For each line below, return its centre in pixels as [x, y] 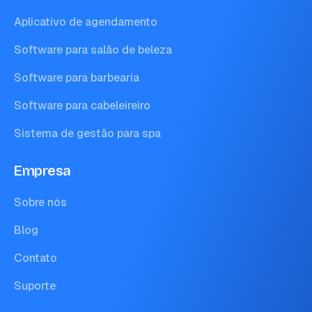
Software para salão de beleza [93, 50]
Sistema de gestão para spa [87, 133]
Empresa [42, 171]
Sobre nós [40, 202]
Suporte [35, 286]
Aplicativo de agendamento [86, 22]
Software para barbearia [77, 78]
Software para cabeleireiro [82, 106]
